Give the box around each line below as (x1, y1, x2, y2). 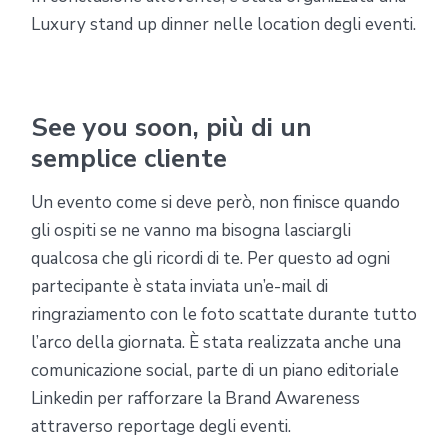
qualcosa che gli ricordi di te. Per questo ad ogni (31, 246, 390, 270)
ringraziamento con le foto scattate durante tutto (31, 302, 417, 326)
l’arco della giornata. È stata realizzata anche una (31, 330, 401, 354)
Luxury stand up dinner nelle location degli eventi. (31, 12, 416, 36)
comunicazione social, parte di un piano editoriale (31, 358, 399, 382)
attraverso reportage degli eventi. (31, 414, 291, 438)
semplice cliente (31, 140, 227, 176)
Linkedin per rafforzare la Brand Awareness (31, 386, 360, 410)
